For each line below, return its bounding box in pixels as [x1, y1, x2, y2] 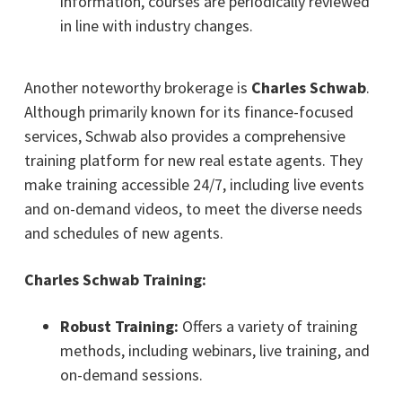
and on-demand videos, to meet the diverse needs [23, 197, 363, 219]
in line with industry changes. [59, 14, 253, 36]
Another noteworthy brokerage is [23, 76, 251, 98]
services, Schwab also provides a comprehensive [23, 125, 345, 146]
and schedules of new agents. [23, 222, 223, 243]
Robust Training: [59, 315, 179, 336]
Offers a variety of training [178, 315, 358, 336]
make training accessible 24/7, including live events [23, 173, 364, 195]
